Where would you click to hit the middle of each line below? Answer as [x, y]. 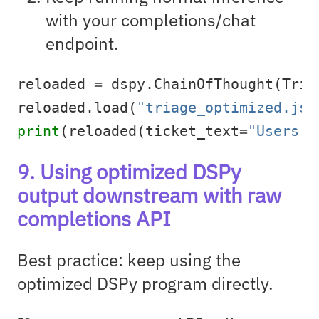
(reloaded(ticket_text [150, 131]
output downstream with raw [149, 195]
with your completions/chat [151, 20]
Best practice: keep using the [129, 260]
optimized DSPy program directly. [145, 283]
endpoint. [82, 43]
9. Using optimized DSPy [129, 171]
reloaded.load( [77, 108]
